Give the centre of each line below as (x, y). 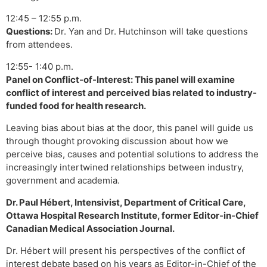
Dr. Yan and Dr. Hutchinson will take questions (151, 31)
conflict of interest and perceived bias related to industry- (131, 93)
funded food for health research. (76, 106)
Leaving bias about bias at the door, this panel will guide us (130, 128)
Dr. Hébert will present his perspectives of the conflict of (125, 251)
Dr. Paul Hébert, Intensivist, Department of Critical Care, (126, 202)
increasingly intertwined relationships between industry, (125, 167)
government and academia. (63, 180)
